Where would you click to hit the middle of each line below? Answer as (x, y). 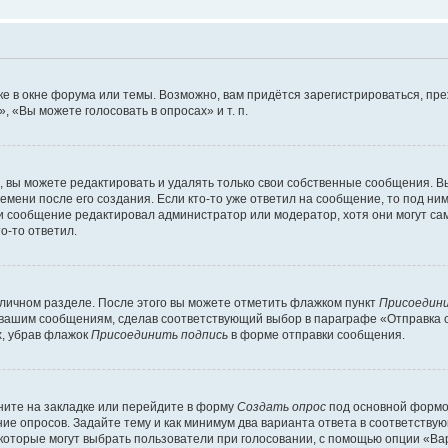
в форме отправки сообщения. (316, 334)
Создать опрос (281, 406)
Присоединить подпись (159, 334)
